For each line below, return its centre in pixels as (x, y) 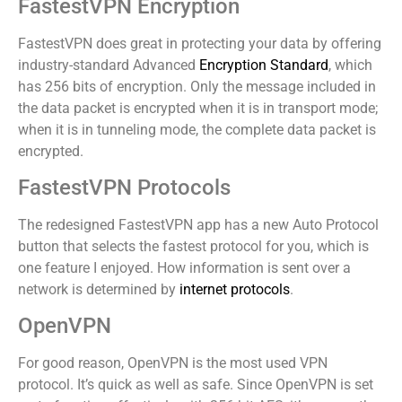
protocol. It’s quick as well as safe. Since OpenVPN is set (196, 385)
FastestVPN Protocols (124, 188)
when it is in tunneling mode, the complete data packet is (197, 129)
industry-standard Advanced (109, 65)
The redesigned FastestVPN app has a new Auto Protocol (198, 225)
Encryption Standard (264, 65)
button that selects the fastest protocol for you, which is (193, 247)
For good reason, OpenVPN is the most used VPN (173, 363)
